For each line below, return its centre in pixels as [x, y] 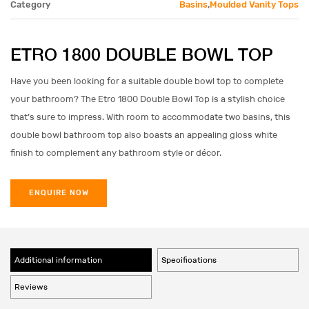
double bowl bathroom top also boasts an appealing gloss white [144, 135]
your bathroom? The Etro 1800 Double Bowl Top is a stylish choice [148, 99]
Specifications [189, 260]
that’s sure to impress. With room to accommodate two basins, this [150, 117]
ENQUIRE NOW [59, 193]
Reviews [31, 287]
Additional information [58, 260]
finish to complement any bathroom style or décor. [116, 153]
